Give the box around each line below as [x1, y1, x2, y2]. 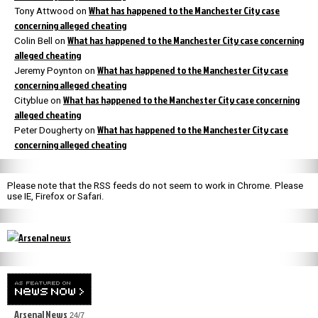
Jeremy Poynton [14, 65, 82, 76]
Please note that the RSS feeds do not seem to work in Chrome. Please [7, 180, 303, 191]
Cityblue [14, 94, 48, 106]
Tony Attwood [14, 5, 74, 16]
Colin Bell [14, 35, 53, 46]
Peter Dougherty [14, 124, 82, 136]
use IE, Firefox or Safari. [7, 190, 104, 202]
